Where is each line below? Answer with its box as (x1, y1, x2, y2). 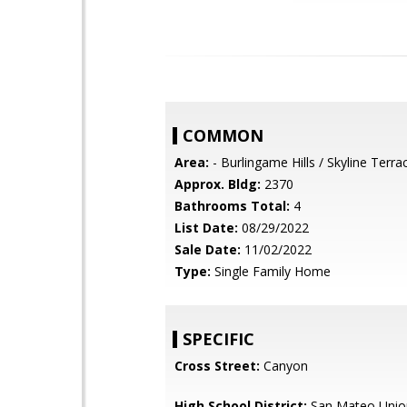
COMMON (183, 124, 263, 146)
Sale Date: (174, 241, 241, 258)
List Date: (174, 219, 238, 236)
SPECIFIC (183, 328, 254, 350)
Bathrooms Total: (174, 197, 290, 214)
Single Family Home (211, 263, 331, 280)
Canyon (260, 357, 308, 374)
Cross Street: (174, 357, 260, 374)
